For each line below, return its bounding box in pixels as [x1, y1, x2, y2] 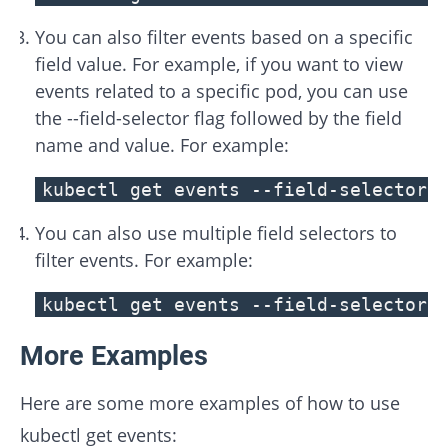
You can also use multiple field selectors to [35, 221, 397, 246]
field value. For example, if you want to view [35, 52, 403, 77]
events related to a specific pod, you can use [35, 79, 408, 104]
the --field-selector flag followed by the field [35, 106, 402, 131]
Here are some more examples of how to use [20, 390, 400, 415]
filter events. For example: [35, 248, 253, 273]
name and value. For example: [35, 133, 289, 158]
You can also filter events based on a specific [35, 25, 413, 50]
